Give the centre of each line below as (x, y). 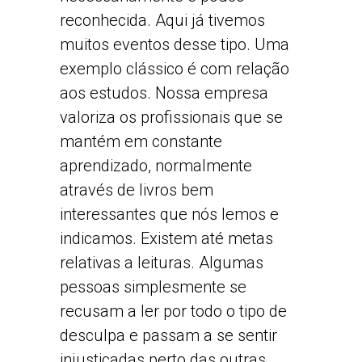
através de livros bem (137, 189)
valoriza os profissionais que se (171, 117)
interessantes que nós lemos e (169, 214)
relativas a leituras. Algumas (162, 262)
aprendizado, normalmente (156, 165)
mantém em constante (141, 141)
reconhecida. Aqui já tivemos (162, 20)
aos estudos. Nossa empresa (164, 93)
